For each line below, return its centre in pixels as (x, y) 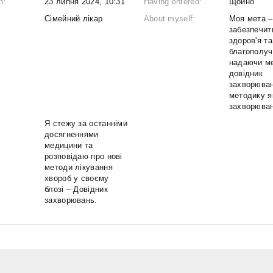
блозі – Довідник (76, 189)
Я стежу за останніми (86, 123)
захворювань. (71, 200)
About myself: (169, 19)
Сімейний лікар (74, 19)
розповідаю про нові (83, 156)
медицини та (69, 145)
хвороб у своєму (77, 178)
